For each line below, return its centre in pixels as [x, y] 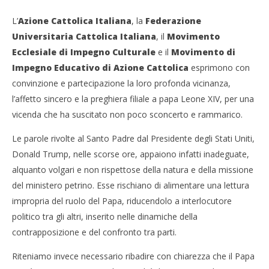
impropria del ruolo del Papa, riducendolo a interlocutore [122, 201]
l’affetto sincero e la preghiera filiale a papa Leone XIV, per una [133, 99]
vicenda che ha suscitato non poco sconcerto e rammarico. [127, 114]
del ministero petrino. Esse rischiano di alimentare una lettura [131, 185]
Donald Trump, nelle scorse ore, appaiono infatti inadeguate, [131, 154]
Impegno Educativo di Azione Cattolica [101, 68]
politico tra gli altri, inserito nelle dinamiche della [105, 216]
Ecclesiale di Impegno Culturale [85, 52]
